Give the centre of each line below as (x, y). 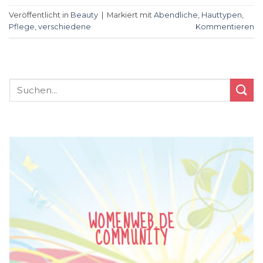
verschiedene (65, 26)
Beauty (84, 15)
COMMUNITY (131, 239)
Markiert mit (130, 15)
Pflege (22, 26)
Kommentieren (225, 26)
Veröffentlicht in (40, 15)
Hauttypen (222, 15)
